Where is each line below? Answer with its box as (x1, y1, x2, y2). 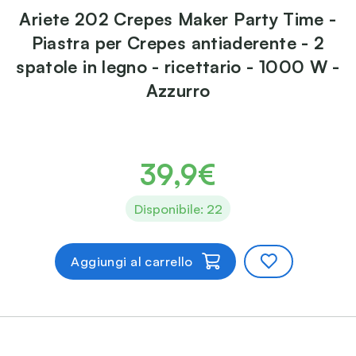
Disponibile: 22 (133, 200, 222, 217)
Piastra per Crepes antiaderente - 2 (31, 32, 325, 54)
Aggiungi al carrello (71, 253, 193, 270)
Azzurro (145, 79, 211, 102)
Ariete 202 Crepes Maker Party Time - (19, 8, 337, 30)
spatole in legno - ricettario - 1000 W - (16, 56, 340, 78)
